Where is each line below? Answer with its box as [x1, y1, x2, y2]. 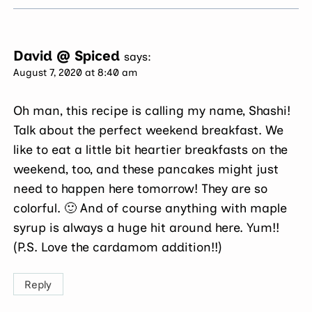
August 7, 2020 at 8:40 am [13, 65, 138, 79]
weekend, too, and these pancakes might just [13, 162, 279, 178]
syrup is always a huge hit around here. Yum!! [13, 220, 280, 236]
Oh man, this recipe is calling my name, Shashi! [13, 103, 291, 119]
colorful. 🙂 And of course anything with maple [13, 201, 288, 217]
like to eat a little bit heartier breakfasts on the [13, 142, 288, 158]
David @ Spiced [13, 47, 120, 64]
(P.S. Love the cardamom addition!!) [13, 240, 223, 256]
